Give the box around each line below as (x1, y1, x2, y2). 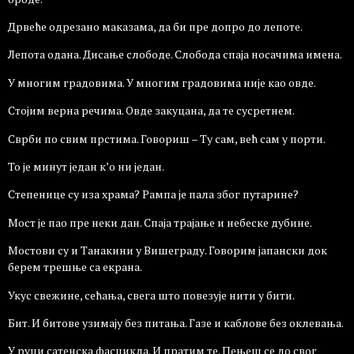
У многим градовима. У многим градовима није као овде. (8, 74, 316, 90)
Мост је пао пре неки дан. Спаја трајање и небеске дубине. (8, 214, 312, 230)
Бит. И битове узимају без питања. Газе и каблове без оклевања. (8, 314, 344, 330)
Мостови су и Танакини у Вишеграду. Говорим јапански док (8, 243, 327, 258)
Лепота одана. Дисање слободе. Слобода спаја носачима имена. (8, 47, 342, 62)
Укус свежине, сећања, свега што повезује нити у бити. (8, 287, 295, 303)
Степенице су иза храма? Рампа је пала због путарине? (8, 186, 299, 202)
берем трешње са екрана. (8, 259, 142, 275)
